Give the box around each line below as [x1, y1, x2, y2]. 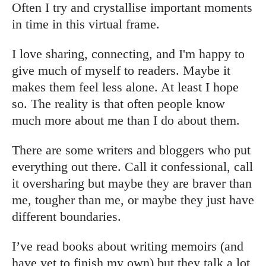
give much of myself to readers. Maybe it [12, 63, 230, 78]
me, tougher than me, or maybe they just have [12, 192, 254, 207]
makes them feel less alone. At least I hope [12, 80, 239, 94]
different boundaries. [12, 209, 121, 224]
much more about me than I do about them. [12, 113, 240, 128]
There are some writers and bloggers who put [12, 142, 251, 157]
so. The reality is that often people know [12, 96, 225, 111]
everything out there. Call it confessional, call [12, 159, 253, 174]
